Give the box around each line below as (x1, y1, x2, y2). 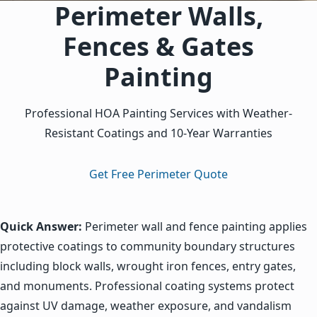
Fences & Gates (63, 28, 254, 64)
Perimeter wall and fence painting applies (82, 218, 307, 234)
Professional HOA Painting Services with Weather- (25, 105, 292, 121)
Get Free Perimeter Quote (89, 166, 228, 182)
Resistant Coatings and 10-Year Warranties (45, 125, 272, 141)
